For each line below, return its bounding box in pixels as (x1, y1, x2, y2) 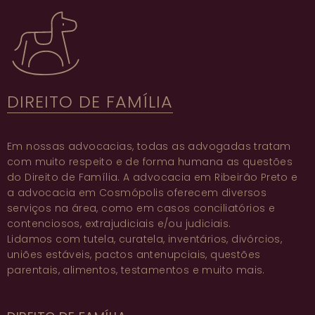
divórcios (231, 231, 281, 246)
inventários (168, 231, 227, 246)
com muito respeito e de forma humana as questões (7, 154, 293, 169)
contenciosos (7, 216, 80, 231)
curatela (119, 231, 164, 246)
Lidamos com (7, 231, 84, 246)
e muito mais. (189, 262, 265, 277)
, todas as (132, 139, 188, 153)
